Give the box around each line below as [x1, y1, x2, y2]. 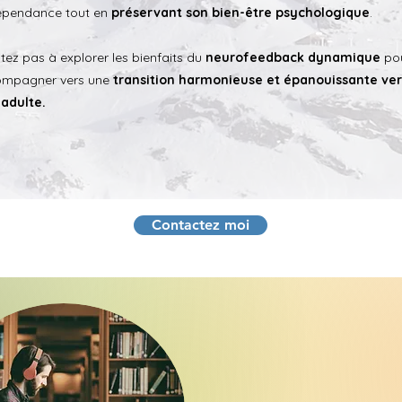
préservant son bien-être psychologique [108, 4, 370, 22]
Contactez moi [152, 216, 249, 234]
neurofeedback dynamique [205, 49, 380, 66]
